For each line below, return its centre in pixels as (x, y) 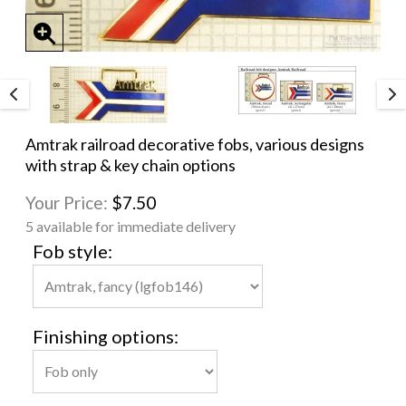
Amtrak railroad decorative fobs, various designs (195, 144)
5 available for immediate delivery (130, 226)
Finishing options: (106, 336)
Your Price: (68, 202)
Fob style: (72, 251)
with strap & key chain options (130, 164)
